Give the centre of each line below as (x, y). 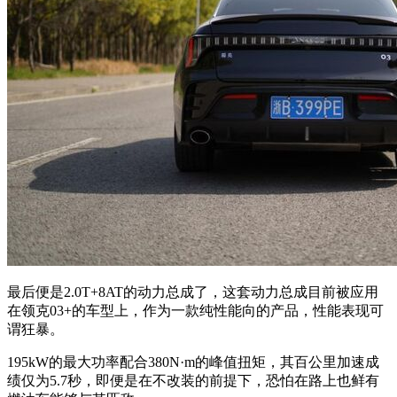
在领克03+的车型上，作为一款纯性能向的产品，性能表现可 (195, 311)
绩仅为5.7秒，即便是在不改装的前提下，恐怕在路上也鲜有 (193, 381)
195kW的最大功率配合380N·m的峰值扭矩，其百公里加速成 (193, 362)
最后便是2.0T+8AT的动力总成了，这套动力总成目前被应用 (193, 292)
